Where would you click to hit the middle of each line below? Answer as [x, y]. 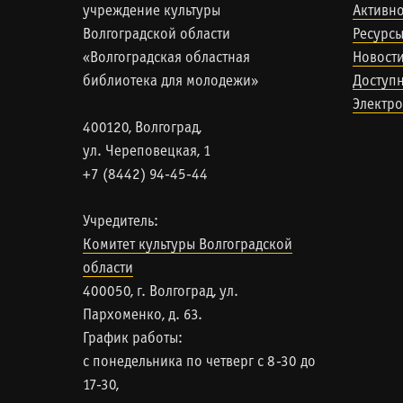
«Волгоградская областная [166, 58]
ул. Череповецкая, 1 [147, 152]
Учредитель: [121, 222]
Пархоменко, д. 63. [143, 316]
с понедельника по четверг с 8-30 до [199, 363]
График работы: [133, 339]
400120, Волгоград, [142, 129]
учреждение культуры [152, 12]
